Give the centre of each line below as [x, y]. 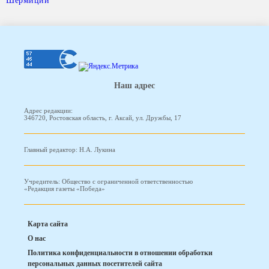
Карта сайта [48, 224]
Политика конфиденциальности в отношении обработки [120, 253]
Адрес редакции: [48, 111]
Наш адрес [134, 85]
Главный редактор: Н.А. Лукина [70, 150]
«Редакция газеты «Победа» [65, 189]
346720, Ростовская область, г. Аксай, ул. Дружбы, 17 [103, 118]
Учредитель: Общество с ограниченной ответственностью [108, 182]
